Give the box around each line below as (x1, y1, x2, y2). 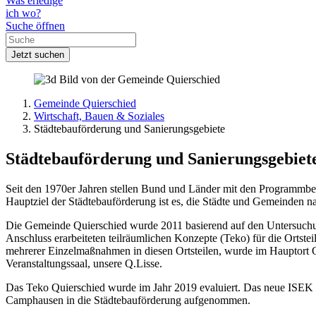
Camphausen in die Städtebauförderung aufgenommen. (6, 294, 253, 307)
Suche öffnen (6, 20, 65, 32)
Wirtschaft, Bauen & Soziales (34, 110, 164, 123)
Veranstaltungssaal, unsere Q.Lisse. (6, 257, 162, 270)
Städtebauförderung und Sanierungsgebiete (34, 123, 225, 135)
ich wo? (6, 7, 41, 20)
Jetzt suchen (11, 49, 64, 61)
